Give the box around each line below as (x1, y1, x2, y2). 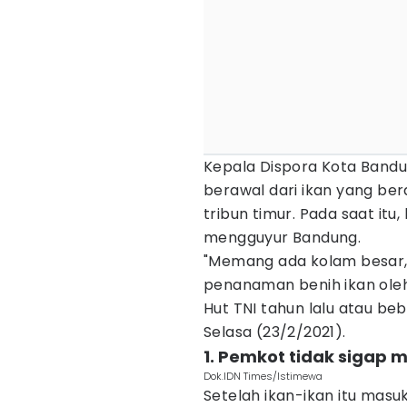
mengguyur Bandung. (203, 227, 362, 248)
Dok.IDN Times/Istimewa (203, 369, 323, 383)
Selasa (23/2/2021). (203, 322, 346, 342)
